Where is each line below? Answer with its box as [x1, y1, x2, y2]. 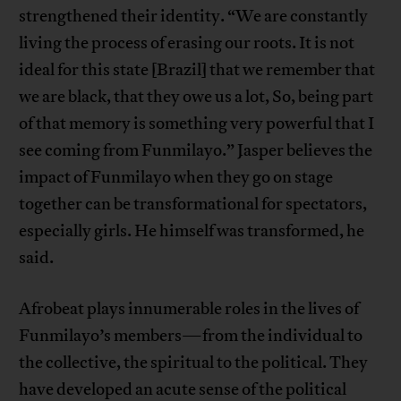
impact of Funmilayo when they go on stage [19, 166, 334, 188]
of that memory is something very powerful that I [19, 112, 375, 134]
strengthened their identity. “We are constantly [19, 4, 369, 27]
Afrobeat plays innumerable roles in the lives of [19, 297, 360, 320]
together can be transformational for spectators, [19, 192, 368, 215]
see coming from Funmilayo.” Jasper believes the [19, 139, 373, 161]
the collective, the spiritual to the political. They [19, 351, 369, 373]
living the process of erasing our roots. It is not [19, 31, 355, 54]
